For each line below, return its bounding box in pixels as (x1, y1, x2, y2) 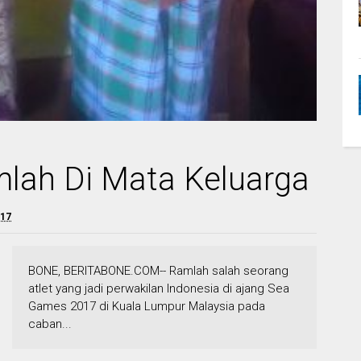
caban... (28, 316, 73, 331)
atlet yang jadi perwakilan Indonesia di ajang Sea (28, 280, 290, 296)
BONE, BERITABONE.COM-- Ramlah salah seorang (28, 263, 289, 278)
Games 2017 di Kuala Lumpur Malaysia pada (28, 298, 266, 313)
